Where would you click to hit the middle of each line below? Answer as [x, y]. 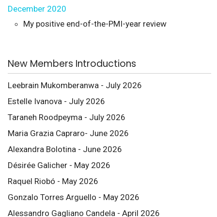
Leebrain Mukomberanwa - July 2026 [75, 85]
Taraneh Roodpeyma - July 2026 [67, 117]
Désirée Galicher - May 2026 [59, 165]
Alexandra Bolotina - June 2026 [65, 149]
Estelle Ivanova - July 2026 [56, 101]
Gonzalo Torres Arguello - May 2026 [74, 197]
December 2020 [37, 9]
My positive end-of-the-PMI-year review [95, 24]
